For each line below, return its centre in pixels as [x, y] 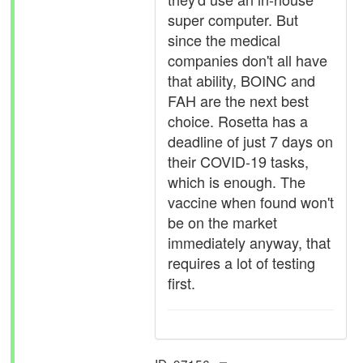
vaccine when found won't [251, 202]
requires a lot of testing [241, 263]
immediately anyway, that [249, 242]
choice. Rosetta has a [238, 121]
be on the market [222, 222]
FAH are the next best [238, 100]
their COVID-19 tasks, [238, 161]
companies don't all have [248, 60]
